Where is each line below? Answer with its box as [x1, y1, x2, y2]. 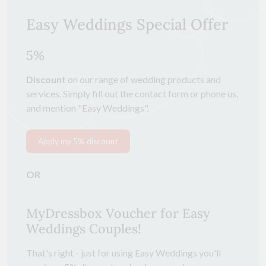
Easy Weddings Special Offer [26, 14, 228, 34]
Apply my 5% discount [38, 136, 118, 146]
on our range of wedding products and [66, 73, 221, 85]
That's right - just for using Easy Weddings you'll [26, 247, 221, 259]
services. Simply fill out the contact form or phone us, [26, 87, 238, 99]
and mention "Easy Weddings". [26, 102, 149, 113]
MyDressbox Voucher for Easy [26, 205, 210, 222]
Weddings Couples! [26, 220, 141, 237]
